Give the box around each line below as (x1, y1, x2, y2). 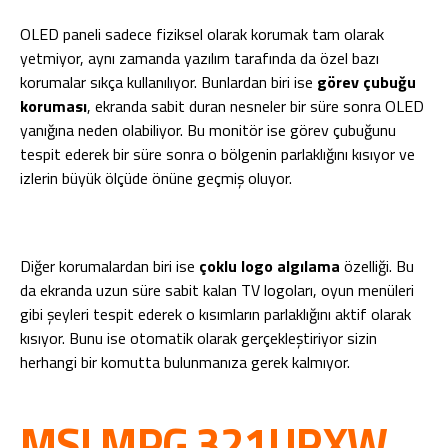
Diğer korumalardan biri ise (20, 254, 199, 278)
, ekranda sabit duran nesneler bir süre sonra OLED (87, 94, 424, 118)
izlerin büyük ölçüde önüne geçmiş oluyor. (20, 166, 292, 190)
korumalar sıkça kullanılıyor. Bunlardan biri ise (20, 70, 317, 94)
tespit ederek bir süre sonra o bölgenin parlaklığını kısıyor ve (20, 142, 415, 166)
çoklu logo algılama (199, 254, 340, 278)
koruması (20, 94, 87, 118)
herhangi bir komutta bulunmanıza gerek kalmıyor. (20, 350, 350, 374)
